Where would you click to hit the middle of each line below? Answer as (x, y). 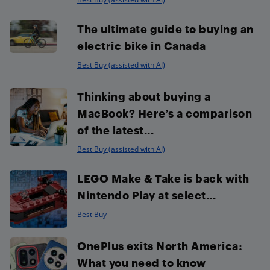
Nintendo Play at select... (146, 195)
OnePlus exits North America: (159, 245)
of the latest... (115, 130)
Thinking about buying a (144, 96)
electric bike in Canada (142, 45)
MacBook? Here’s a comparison (165, 113)
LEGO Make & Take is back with (163, 178)
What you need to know (142, 262)
